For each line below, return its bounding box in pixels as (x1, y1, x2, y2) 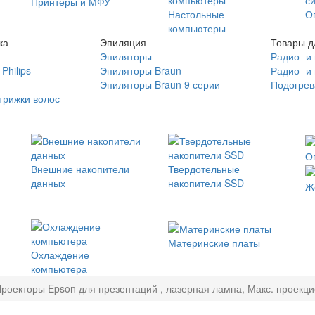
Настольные (168, 7, 224, 21)
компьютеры (168, 21, 226, 35)
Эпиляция (99, 35, 146, 49)
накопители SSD (168, 176, 244, 190)
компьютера (31, 262, 87, 276)
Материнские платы (168, 235, 260, 250)
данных (31, 176, 65, 190)
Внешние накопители (31, 162, 129, 176)
